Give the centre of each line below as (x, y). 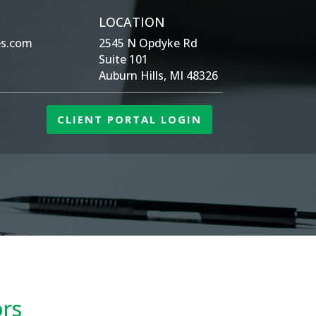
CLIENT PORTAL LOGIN (129, 119)
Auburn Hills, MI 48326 (158, 75)
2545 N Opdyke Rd (148, 43)
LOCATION (132, 22)
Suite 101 (123, 59)
